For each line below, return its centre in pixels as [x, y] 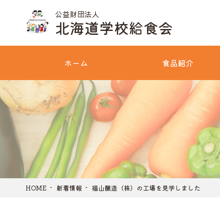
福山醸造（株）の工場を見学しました [146, 188]
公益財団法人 [77, 14]
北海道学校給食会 [114, 27]
